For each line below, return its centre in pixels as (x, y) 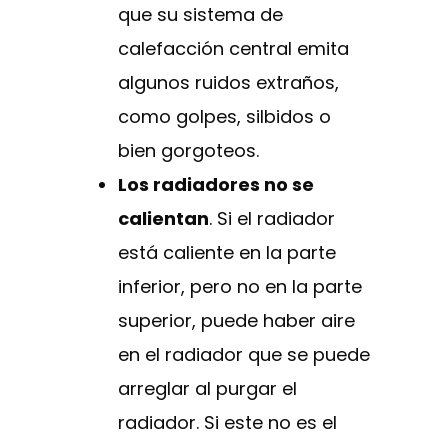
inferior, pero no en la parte (240, 287)
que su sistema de (200, 15)
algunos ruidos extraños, (228, 83)
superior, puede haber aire (236, 321)
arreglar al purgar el (207, 389)
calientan (163, 219)
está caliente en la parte (227, 253)
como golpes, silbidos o (224, 117)
